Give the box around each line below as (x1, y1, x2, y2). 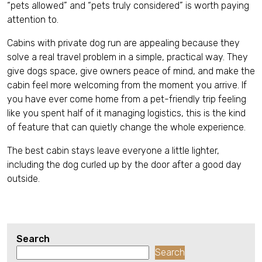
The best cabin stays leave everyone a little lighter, (7, 145, 219, 156)
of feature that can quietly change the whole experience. (7, 122, 246, 133)
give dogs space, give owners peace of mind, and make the (7, 65, 255, 77)
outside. (7, 173, 40, 184)
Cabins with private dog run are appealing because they (7, 37, 240, 49)
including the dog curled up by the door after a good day (7, 159, 242, 170)
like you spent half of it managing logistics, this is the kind (7, 108, 246, 119)
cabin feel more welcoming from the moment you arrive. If (7, 80, 247, 91)
